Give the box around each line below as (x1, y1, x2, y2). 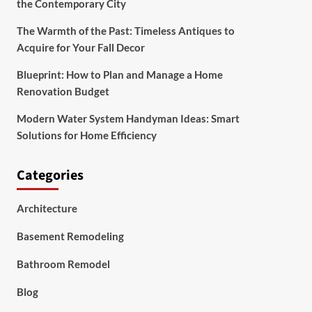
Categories (16, 166, 84, 185)
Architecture (16, 202, 77, 214)
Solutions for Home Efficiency (16, 129, 157, 141)
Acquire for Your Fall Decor (16, 41, 145, 54)
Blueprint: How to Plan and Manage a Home (16, 68, 223, 81)
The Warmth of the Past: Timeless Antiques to (16, 24, 235, 37)
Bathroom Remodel (16, 258, 110, 270)
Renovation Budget (16, 85, 109, 97)
